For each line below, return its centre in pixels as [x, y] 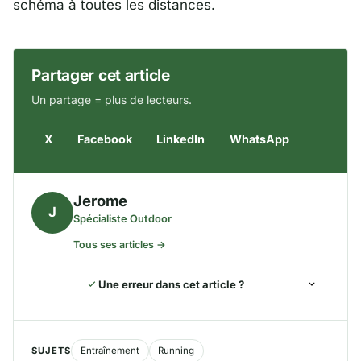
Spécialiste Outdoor [123, 219]
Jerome [101, 200]
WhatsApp [259, 139]
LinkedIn [181, 139]
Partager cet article [101, 76]
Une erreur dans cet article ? [171, 284]
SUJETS [51, 350]
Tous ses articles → [120, 245]
